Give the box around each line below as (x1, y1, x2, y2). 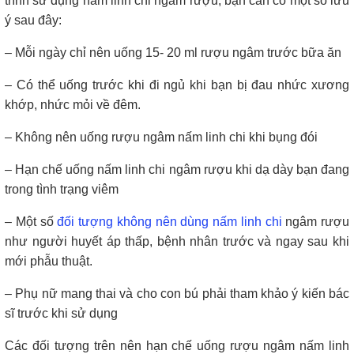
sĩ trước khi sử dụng (5, 306, 118, 320)
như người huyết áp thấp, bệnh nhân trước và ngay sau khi (5, 234, 349, 248)
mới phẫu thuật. (5, 254, 92, 268)
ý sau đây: (5, 13, 62, 27)
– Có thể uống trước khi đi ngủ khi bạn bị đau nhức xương (5, 77, 349, 92)
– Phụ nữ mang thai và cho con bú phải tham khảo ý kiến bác (5, 286, 349, 300)
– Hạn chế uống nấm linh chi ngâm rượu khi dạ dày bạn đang (5, 162, 349, 176)
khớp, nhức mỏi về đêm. (5, 97, 141, 111)
